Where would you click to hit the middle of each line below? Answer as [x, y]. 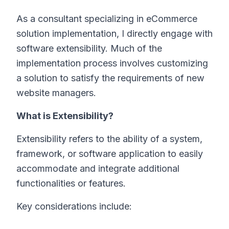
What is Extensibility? [65, 116]
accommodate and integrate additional [98, 168]
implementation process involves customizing [112, 63]
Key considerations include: [74, 206]
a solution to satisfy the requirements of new [110, 78]
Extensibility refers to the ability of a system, [109, 139]
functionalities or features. [71, 183]
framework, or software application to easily [110, 154]
